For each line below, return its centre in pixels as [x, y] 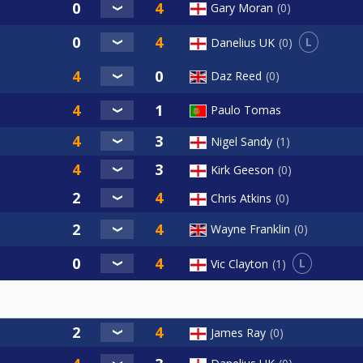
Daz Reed [236, 76]
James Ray [238, 333]
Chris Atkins [241, 199]
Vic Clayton [239, 263]
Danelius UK [243, 42]
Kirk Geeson [242, 170]
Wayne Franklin [250, 229]
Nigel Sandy [241, 142]
